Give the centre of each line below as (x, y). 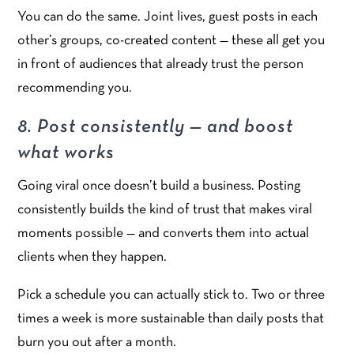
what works (66, 153)
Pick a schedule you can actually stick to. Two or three (171, 295)
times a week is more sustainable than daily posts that (171, 318)
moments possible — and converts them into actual (164, 233)
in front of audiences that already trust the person (161, 64)
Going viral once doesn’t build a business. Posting (159, 186)
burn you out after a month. (97, 342)
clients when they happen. (92, 257)
